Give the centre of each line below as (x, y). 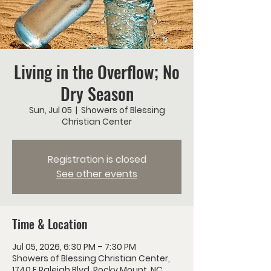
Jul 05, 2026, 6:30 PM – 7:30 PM (74, 247)
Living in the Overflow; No (97, 72)
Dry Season (97, 93)
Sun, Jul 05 (50, 110)
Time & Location (50, 224)
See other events (97, 174)
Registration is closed (97, 159)
